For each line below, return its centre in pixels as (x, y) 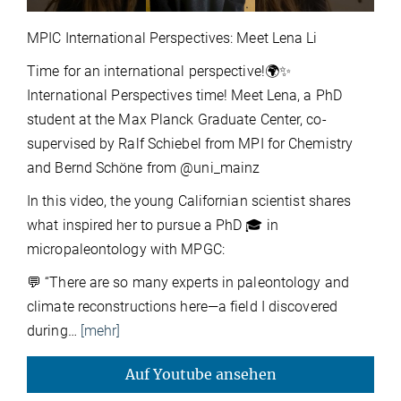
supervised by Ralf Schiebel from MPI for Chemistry (190, 144)
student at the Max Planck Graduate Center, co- (177, 120)
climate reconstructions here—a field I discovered (182, 307)
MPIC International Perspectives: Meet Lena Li (172, 38)
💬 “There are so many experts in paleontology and (188, 283)
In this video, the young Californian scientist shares (189, 201)
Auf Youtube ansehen (200, 375)
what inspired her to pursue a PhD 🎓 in (153, 226)
